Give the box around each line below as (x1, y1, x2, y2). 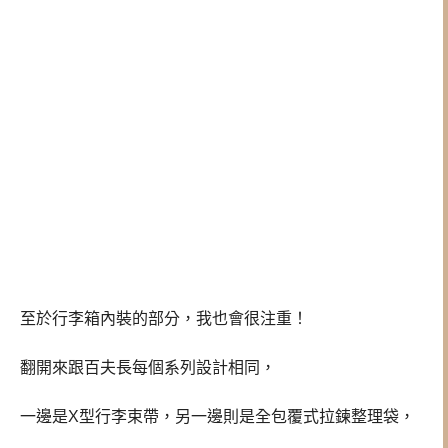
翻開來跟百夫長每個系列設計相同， (20, 358, 276, 376)
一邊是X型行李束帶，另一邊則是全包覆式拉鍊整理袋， (20, 407, 415, 425)
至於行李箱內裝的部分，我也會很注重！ (20, 310, 308, 328)
